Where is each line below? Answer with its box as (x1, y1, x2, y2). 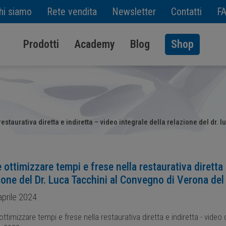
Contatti (171, 6, 202, 18)
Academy (74, 38, 115, 50)
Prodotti (23, 38, 59, 50)
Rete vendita (47, 6, 97, 18)
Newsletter (112, 6, 156, 18)
